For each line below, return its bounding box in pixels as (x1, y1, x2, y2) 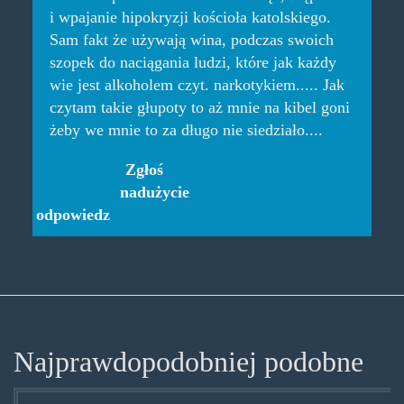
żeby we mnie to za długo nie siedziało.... (49, 121, 323, 140)
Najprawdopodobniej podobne (14, 345, 363, 379)
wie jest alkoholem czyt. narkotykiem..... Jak (49, 76, 344, 95)
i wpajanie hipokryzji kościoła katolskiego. (49, 8, 331, 27)
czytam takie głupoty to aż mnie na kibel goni (49, 98, 350, 117)
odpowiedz (35, 206, 110, 225)
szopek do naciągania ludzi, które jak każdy (49, 53, 336, 72)
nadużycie (119, 183, 189, 202)
